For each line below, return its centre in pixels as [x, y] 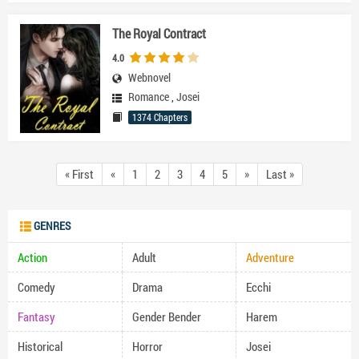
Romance [149, 97]
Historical [40, 346]
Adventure [270, 257]
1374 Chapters [160, 117]
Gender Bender [166, 317]
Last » [280, 174]
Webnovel [149, 77]
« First [79, 174]
